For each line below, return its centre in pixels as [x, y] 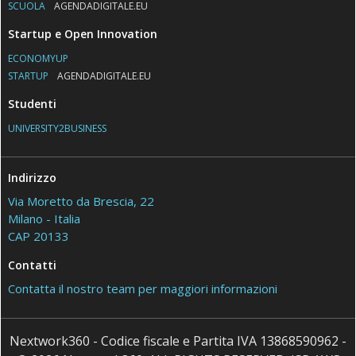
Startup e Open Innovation [83, 33]
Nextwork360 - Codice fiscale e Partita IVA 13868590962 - [178, 341]
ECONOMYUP [39, 58]
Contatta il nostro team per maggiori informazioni [143, 288]
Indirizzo [33, 177]
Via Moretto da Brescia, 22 [81, 201]
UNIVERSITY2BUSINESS [58, 128]
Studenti [33, 103]
